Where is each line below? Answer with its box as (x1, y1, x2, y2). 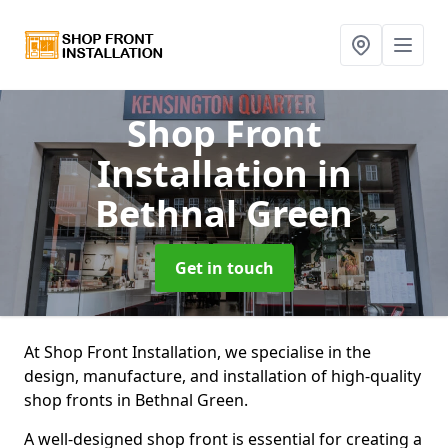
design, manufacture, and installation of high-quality (24, 365, 421, 387)
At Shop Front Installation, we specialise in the (24, 341, 371, 363)
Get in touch (174, 257, 274, 279)
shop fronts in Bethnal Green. (24, 389, 252, 411)
